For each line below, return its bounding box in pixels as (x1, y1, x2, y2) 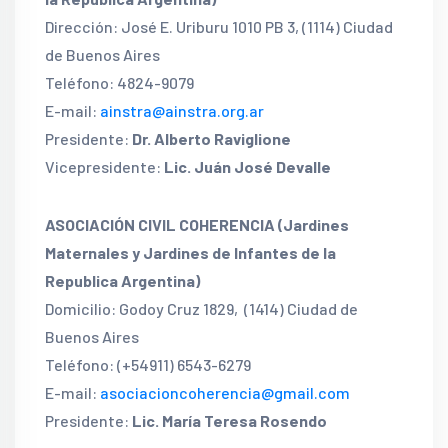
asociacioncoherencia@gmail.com (100, 383, 350, 402)
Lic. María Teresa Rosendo (132, 411, 327, 430)
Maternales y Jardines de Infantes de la (45, 243, 336, 262)
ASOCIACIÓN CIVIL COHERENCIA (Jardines (45, 215, 349, 234)
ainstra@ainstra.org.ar (100, 101, 264, 120)
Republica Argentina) (45, 271, 200, 290)
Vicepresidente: (45, 157, 164, 176)
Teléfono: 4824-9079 (45, 73, 194, 92)
